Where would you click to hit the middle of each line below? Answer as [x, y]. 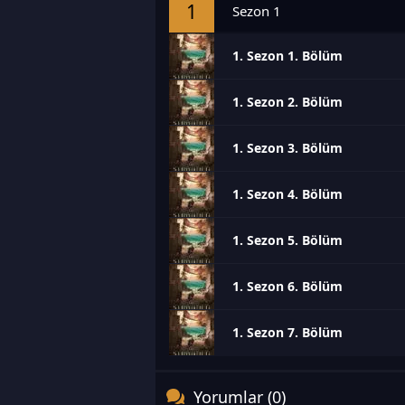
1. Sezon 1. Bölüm [287, 56]
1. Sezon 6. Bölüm [287, 286]
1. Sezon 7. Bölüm [287, 332]
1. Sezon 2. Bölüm [287, 102]
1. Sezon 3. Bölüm [287, 148]
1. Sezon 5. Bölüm [287, 240]
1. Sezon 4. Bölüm [287, 194]
